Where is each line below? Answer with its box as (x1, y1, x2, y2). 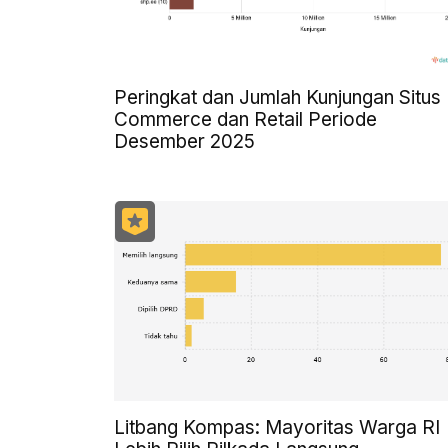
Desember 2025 (114, 129, 255, 153)
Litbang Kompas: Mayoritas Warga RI (114, 415, 440, 439)
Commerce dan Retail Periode (114, 107, 377, 131)
